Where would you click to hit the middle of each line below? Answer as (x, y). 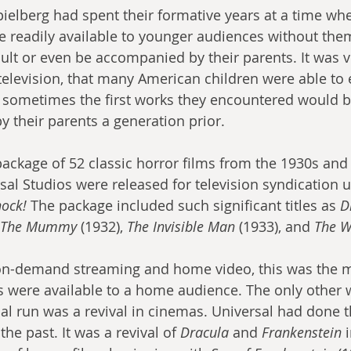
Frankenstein (302, 333)
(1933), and (275, 227)
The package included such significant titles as (183, 206)
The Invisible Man (181, 227)
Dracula (204, 333)
